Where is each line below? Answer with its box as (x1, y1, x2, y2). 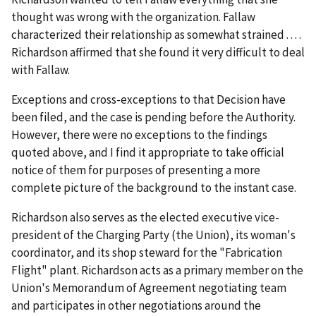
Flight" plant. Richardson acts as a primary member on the (11, 262, 303, 279)
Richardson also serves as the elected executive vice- (11, 209, 279, 226)
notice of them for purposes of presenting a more (11, 162, 260, 178)
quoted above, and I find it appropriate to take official (11, 145, 284, 161)
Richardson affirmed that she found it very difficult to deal (11, 44, 305, 61)
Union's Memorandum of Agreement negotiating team (11, 280, 286, 296)
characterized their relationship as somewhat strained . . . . (11, 27, 301, 43)
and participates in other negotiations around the (11, 298, 261, 314)
